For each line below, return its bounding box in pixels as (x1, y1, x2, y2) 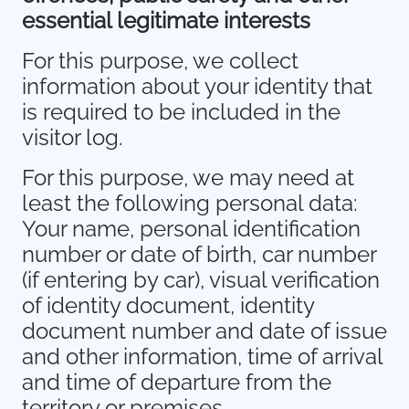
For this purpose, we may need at (22, 164, 354, 191)
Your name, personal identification (22, 215, 361, 242)
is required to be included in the (22, 99, 341, 125)
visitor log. (22, 124, 123, 151)
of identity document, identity (22, 292, 314, 319)
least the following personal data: (22, 190, 358, 216)
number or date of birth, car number (22, 241, 376, 267)
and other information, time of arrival (22, 343, 383, 370)
